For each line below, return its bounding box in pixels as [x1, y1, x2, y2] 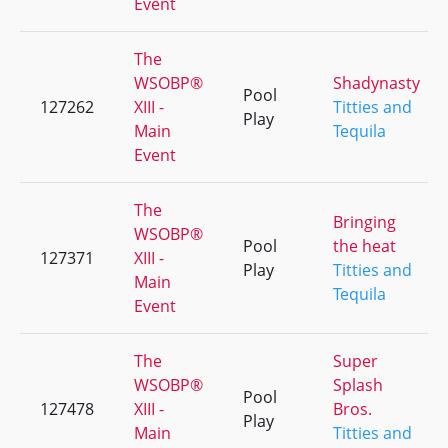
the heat [333, 235, 396, 257]
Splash [333, 374, 383, 396]
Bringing [333, 211, 396, 233]
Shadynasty [333, 72, 420, 94]
